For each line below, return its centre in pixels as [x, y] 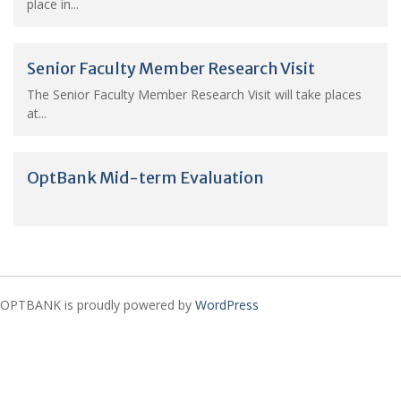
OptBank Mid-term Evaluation [145, 177]
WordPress [227, 304]
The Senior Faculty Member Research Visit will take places [194, 94]
